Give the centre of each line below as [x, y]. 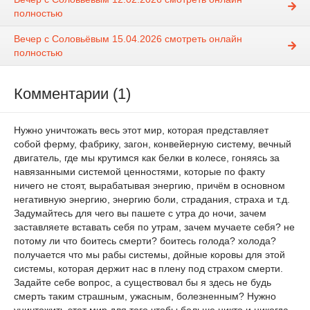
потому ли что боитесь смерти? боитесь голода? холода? [145, 241]
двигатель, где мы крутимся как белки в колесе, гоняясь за [147, 158]
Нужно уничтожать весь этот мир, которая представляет [141, 130]
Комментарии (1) [72, 94]
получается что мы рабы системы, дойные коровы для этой [149, 255]
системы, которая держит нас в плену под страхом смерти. [148, 269]
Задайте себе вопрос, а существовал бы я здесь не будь [143, 283]
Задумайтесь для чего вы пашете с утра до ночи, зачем [140, 213]
